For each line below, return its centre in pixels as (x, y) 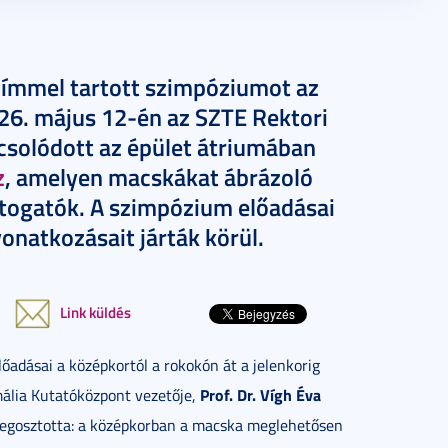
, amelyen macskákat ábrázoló (159, 177)
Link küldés (95, 312)
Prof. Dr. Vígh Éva (260, 394)
